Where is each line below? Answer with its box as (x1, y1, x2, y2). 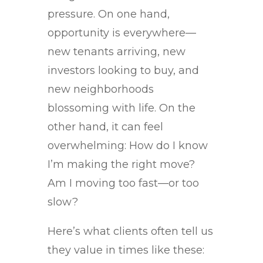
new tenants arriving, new (47, 45, 186, 58)
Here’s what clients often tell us (47, 225, 213, 238)
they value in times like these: (47, 244, 204, 257)
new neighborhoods (47, 83, 154, 96)
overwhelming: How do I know (47, 139, 208, 152)
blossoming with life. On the (47, 102, 195, 114)
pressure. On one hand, (47, 8, 170, 21)
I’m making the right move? (47, 158, 195, 171)
